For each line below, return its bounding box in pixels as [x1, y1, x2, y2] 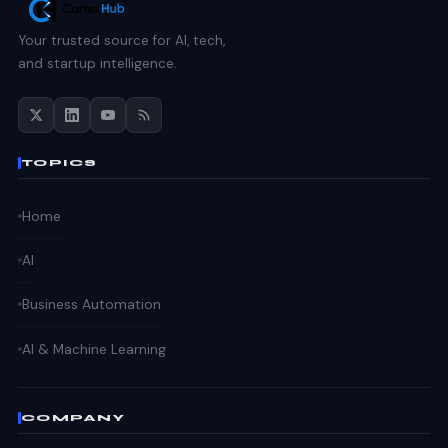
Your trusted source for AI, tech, [18, 31, 225, 49]
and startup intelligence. [18, 54, 177, 72]
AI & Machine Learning [22, 339, 166, 358]
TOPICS [21, 156, 98, 170]
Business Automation [22, 295, 161, 314]
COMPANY [21, 411, 126, 425]
